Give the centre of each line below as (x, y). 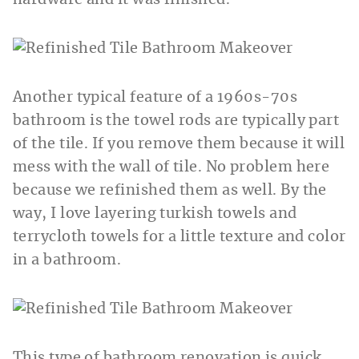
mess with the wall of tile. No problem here (171, 167)
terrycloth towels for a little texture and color (179, 237)
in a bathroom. (67, 260)
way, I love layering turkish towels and (155, 214)
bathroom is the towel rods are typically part (176, 121)
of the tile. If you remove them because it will (179, 144)
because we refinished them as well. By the (170, 190)
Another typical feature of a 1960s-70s (155, 97)
